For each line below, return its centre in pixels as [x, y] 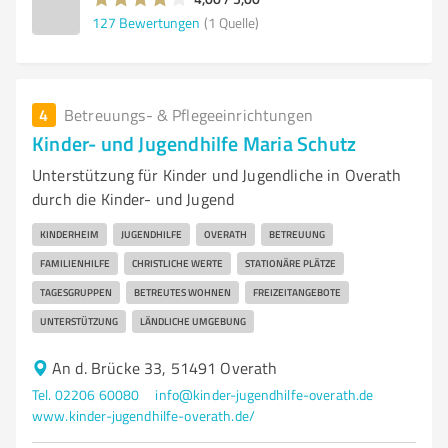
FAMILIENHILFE [75, 263]
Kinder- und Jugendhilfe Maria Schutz [194, 143]
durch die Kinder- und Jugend [133, 199]
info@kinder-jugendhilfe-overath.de [264, 394]
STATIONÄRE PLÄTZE [290, 263]
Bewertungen [159, 22]
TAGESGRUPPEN [76, 292]
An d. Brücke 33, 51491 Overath [165, 368]
